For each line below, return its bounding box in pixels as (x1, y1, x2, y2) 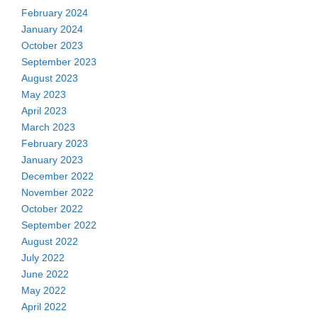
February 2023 (21, 138, 88, 150)
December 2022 (21, 170, 94, 182)
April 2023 (21, 105, 67, 117)
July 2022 (21, 252, 65, 264)
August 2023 (21, 72, 78, 84)
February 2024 (21, 7, 88, 19)
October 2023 (21, 40, 83, 52)
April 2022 (21, 301, 67, 313)
